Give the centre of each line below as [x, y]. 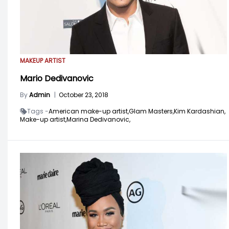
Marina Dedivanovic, [98, 119]
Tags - [38, 111]
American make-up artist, [89, 111]
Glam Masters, [151, 111]
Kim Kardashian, [200, 111]
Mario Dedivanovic [57, 78]
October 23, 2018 [84, 95]
